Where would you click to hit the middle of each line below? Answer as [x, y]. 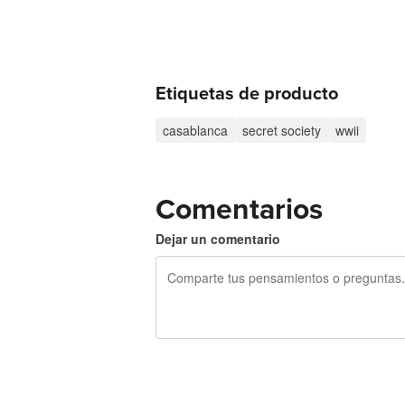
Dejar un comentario [218, 239]
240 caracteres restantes [227, 356]
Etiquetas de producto [247, 94]
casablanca [195, 130]
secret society [282, 130]
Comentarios [239, 210]
